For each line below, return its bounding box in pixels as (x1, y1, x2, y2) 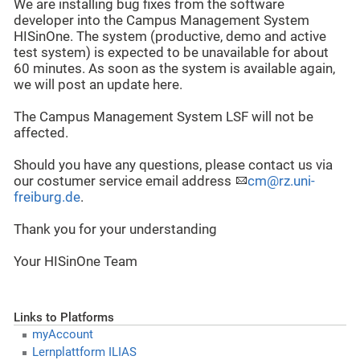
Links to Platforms (14, 310, 114, 325)
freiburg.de (14, 189, 80, 205)
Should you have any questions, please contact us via (14, 157, 333, 173)
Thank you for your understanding (14, 221, 217, 237)
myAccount (31, 327, 93, 342)
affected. (14, 125, 68, 141)
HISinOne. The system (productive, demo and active (14, 28, 326, 44)
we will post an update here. (14, 76, 182, 92)
